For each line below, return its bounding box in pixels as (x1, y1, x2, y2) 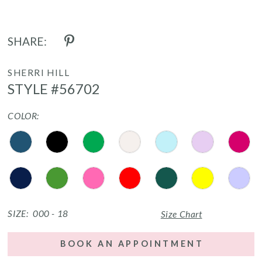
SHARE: (8, 34, 47, 48)
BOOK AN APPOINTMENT (60, 239, 204, 249)
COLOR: (8, 110, 39, 121)
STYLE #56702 (8, 80, 100, 97)
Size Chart (160, 208, 202, 219)
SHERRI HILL (8, 67, 70, 78)
